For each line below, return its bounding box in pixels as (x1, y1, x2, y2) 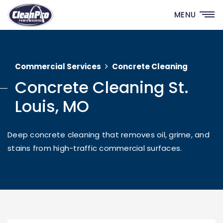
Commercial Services (15, 61, 101, 72)
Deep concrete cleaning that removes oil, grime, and (7, 129, 210, 140)
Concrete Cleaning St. (15, 76, 189, 99)
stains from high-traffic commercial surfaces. (7, 143, 182, 153)
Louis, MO (15, 95, 89, 117)
